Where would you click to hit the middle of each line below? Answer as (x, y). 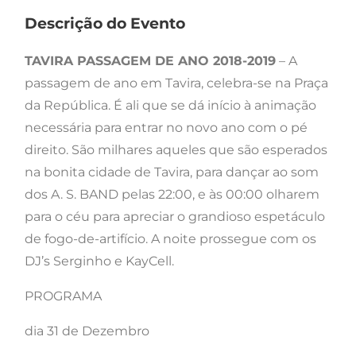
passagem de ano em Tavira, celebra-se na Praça (176, 83)
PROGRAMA (63, 296)
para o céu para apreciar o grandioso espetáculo (175, 216)
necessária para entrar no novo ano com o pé (166, 127)
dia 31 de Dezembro (87, 331)
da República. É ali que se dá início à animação (170, 105)
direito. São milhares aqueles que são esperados (176, 149)
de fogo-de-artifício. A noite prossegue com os (170, 238)
